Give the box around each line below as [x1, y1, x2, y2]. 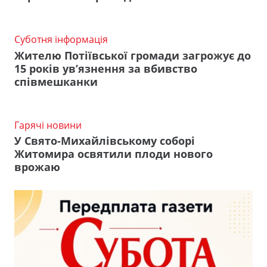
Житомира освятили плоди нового [14, 147, 213, 162]
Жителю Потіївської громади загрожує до [14, 48, 251, 63]
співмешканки [14, 74, 98, 89]
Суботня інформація [14, 33, 108, 46]
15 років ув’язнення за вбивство [14, 61, 197, 76]
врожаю [14, 160, 60, 175]
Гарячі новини [14, 118, 82, 132]
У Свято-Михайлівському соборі [14, 133, 195, 148]
